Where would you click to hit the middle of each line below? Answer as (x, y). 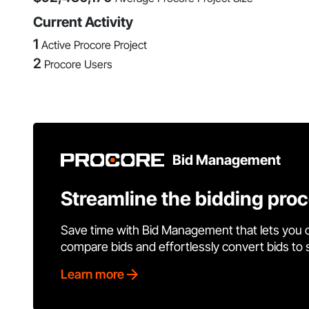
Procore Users (78, 64)
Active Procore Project (94, 45)
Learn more (92, 275)
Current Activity (83, 22)
